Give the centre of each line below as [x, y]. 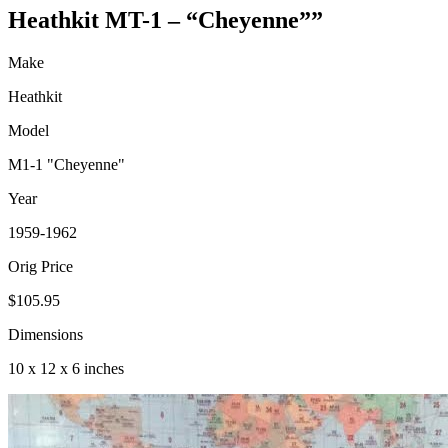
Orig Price [40, 267]
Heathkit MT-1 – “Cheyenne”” [165, 20]
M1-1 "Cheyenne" [66, 165]
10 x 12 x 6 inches [66, 369]
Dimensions [45, 335]
